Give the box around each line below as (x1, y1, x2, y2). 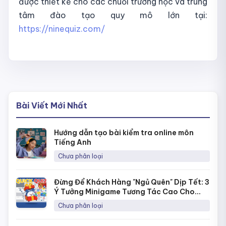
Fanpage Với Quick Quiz (54, 196, 140, 206)
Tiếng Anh (54, 137, 91, 147)
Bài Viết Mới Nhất (16, 100, 87, 110)
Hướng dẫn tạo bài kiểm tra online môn (54, 128, 194, 137)
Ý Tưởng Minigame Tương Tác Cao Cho (54, 187, 195, 196)
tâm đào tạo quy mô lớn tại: (19, 10, 207, 20)
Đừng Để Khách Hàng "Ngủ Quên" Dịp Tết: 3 (54, 177, 209, 187)
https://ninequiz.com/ (19, 23, 105, 34)
